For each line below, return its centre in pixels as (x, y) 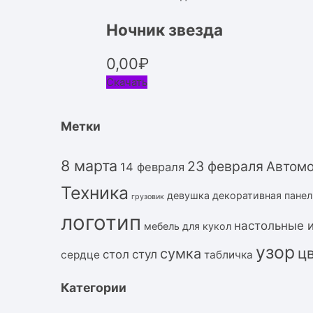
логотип (101, 222)
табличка (228, 254)
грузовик (148, 196)
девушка (188, 195)
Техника (95, 192)
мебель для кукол (188, 226)
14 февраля (152, 167)
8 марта (89, 165)
